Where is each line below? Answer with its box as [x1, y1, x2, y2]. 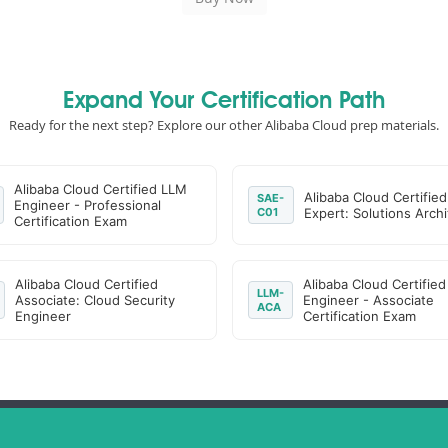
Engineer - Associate [302, 292, 434, 308]
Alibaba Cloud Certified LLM [13, 181, 187, 197]
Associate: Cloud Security [14, 292, 175, 308]
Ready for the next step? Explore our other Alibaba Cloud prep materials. [9, 116, 439, 134]
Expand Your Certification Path [63, 90, 385, 114]
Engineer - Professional [13, 197, 161, 213]
